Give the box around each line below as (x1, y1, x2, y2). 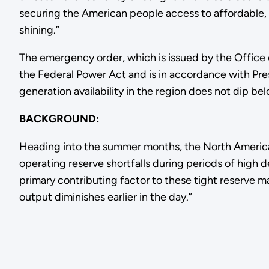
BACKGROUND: (19, 112, 99, 126)
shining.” (19, 23, 59, 37)
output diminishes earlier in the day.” (19, 190, 192, 204)
